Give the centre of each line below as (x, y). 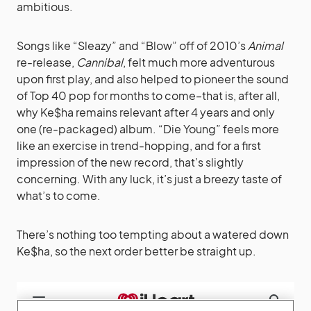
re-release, (47, 62)
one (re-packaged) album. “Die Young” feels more (148, 129)
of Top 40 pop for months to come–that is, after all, (148, 95)
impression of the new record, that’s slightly (130, 162)
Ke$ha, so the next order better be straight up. (136, 251)
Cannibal (100, 62)
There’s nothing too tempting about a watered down (153, 234)
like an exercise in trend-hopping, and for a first (139, 145)
